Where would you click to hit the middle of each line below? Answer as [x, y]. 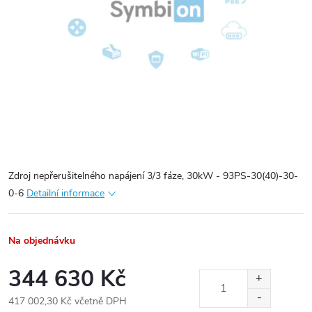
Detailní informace [65, 193]
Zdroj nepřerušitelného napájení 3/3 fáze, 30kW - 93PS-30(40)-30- [153, 176]
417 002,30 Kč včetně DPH [68, 301]
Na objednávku [42, 241]
